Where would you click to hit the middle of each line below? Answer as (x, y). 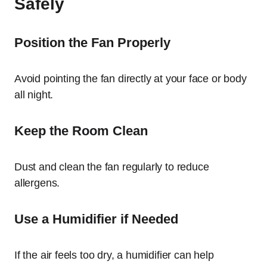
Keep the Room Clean (81, 131)
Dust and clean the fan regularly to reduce (112, 167)
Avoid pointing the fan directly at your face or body (131, 79)
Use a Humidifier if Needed (96, 219)
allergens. (37, 183)
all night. (34, 95)
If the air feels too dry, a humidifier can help (114, 255)
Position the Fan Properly (92, 43)
